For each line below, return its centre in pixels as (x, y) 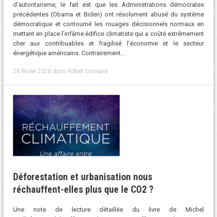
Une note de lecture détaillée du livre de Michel (108, 210)
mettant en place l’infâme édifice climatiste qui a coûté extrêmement (108, 34)
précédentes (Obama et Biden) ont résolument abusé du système (108, 15)
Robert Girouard (87, 71)
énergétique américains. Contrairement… (69, 53)
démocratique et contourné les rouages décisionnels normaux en (108, 24)
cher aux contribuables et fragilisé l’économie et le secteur (108, 44)
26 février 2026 (32, 71)
